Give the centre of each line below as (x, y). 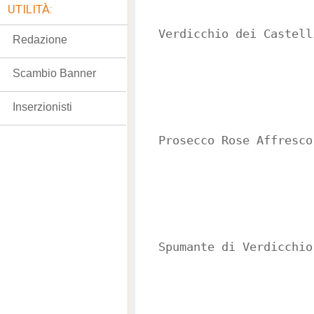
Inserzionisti (42, 107)
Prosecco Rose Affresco (235, 141)
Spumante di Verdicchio (235, 247)
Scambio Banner (54, 73)
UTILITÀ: (30, 9)
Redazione (40, 40)
